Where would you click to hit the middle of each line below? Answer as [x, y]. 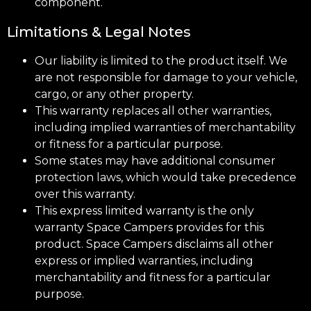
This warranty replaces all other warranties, [153, 110]
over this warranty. [85, 194]
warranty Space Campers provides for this [149, 227]
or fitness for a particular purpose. [129, 144]
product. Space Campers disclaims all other [154, 244]
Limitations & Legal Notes [99, 32]
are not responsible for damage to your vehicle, [166, 77]
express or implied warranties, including [144, 260]
